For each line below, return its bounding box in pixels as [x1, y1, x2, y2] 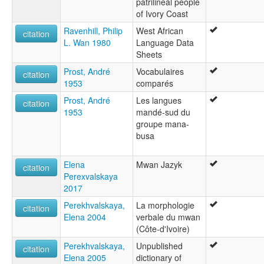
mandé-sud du [136, 106, 190, 118]
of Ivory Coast [136, 8, 188, 20]
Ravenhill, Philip [64, 25, 123, 37]
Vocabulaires [136, 65, 184, 78]
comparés [136, 77, 173, 90]
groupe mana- [136, 118, 189, 130]
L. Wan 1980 [64, 37, 111, 49]
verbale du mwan [136, 211, 200, 223]
